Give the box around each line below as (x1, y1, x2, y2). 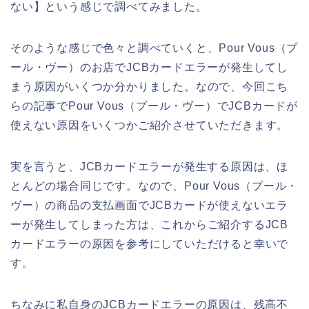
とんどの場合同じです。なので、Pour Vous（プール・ (10, 180, 299, 192)
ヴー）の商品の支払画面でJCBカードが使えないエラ (10, 199, 288, 212)
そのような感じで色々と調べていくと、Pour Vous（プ (10, 42, 299, 54)
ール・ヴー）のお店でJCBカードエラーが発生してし (10, 61, 288, 74)
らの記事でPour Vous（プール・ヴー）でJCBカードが (10, 100, 298, 112)
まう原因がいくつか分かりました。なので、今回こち (10, 81, 289, 93)
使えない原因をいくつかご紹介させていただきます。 (10, 119, 289, 132)
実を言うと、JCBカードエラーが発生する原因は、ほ (10, 161, 289, 173)
